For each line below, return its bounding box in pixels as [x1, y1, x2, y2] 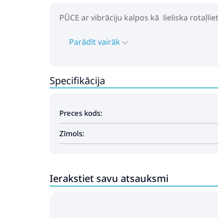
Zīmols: [59, 128, 84, 138]
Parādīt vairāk [69, 36, 122, 47]
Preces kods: [59, 108, 102, 118]
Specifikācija [50, 74, 105, 87]
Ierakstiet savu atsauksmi [50, 172, 168, 185]
